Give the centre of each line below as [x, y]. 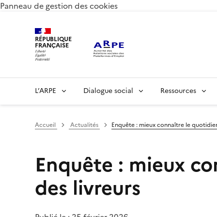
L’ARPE [46, 91]
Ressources [178, 91]
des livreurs [88, 188]
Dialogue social [108, 91]
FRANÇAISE [52, 45]
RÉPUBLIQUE [53, 39]
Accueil [46, 125]
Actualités [84, 125]
